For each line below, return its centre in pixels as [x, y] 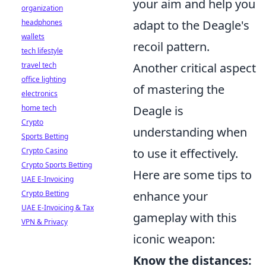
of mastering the [179, 90]
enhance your [170, 197]
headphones [42, 22]
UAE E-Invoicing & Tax [58, 208]
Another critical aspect [194, 68]
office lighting [44, 79]
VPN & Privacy [45, 222]
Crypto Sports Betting [57, 165]
